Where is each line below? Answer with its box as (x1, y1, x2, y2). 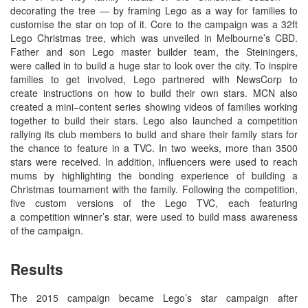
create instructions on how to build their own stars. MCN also (10, 85, 298, 100)
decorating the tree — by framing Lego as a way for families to (10, 3, 298, 17)
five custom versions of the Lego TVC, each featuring (10, 195, 298, 210)
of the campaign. (10, 223, 83, 237)
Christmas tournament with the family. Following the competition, (10, 181, 298, 196)
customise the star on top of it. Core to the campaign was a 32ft (10, 16, 298, 31)
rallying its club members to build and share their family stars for (10, 126, 298, 141)
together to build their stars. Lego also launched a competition (10, 113, 298, 127)
